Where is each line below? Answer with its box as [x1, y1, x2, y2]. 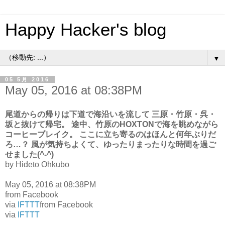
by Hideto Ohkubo [5, 160, 69, 169]
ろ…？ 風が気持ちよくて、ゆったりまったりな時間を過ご [5, 140, 216, 149]
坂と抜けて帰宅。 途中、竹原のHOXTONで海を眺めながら [5, 120, 218, 129]
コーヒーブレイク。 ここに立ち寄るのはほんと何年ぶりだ [5, 130, 216, 139]
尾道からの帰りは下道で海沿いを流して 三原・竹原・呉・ [5, 109, 216, 119]
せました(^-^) [5, 150, 54, 159]
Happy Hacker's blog [5, 20, 166, 39]
